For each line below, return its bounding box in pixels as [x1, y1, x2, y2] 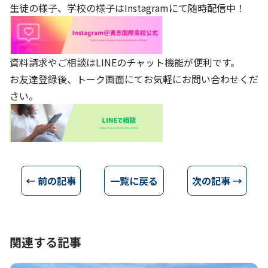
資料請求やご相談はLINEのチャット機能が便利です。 [10, 54, 240, 69]
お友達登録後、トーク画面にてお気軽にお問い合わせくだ [10, 71, 258, 86]
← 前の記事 [26, 173, 77, 188]
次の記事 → [191, 173, 242, 188]
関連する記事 [10, 233, 81, 251]
